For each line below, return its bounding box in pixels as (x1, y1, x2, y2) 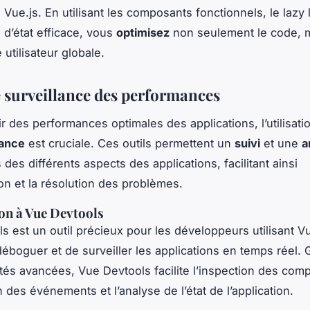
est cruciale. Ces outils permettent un (25, 136, 235, 151)
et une (260, 136, 302, 151)
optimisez (116, 26, 170, 40)
